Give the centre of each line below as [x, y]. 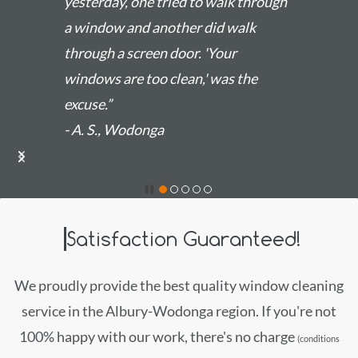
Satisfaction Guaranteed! [183, 239]
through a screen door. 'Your [150, 53]
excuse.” [88, 104]
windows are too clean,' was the [161, 78]
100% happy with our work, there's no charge [158, 336]
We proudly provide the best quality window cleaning [179, 285]
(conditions [318, 338]
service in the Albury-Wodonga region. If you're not [179, 311]
